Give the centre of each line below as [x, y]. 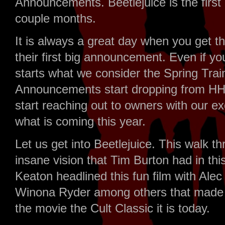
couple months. [57, 19]
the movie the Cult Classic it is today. [114, 209]
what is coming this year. [82, 122]
